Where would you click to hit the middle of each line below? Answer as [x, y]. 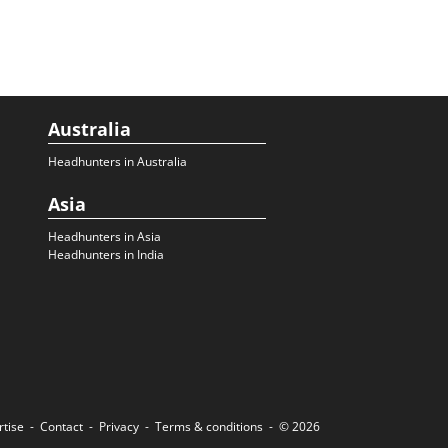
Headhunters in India [106, 254]
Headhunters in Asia [104, 236]
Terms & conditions [209, 426]
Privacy [119, 426]
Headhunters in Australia [117, 161]
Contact [61, 426]
